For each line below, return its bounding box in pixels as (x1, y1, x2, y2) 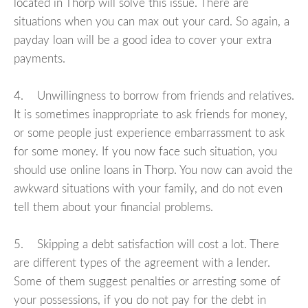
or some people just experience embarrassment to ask (14, 127, 285, 140)
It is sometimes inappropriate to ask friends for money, (14, 109, 287, 121)
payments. (14, 53, 65, 65)
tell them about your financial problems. (14, 201, 213, 214)
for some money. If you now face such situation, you (14, 146, 277, 158)
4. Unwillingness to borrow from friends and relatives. (14, 90, 294, 102)
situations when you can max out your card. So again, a (14, 16, 289, 28)
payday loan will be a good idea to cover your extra (14, 34, 272, 47)
